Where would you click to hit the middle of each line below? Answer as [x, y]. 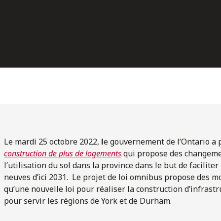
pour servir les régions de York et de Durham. [88, 201]
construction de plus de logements [63, 153]
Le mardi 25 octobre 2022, [53, 141]
